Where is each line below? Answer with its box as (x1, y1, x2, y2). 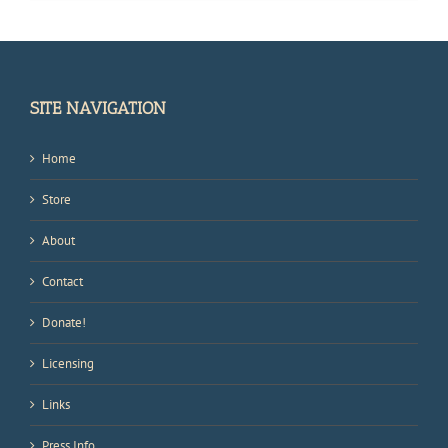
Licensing (42, 354, 94, 372)
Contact (42, 272, 83, 290)
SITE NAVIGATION (30, 97, 166, 118)
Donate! (42, 313, 86, 331)
